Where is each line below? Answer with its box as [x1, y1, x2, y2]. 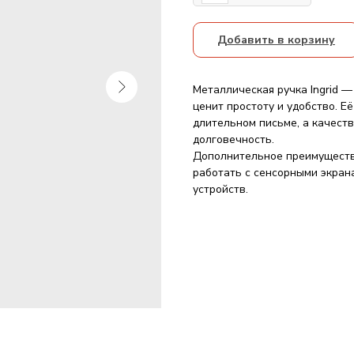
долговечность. [193, 131, 274, 147]
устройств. [193, 181, 248, 197]
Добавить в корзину [217, 32, 335, 47]
